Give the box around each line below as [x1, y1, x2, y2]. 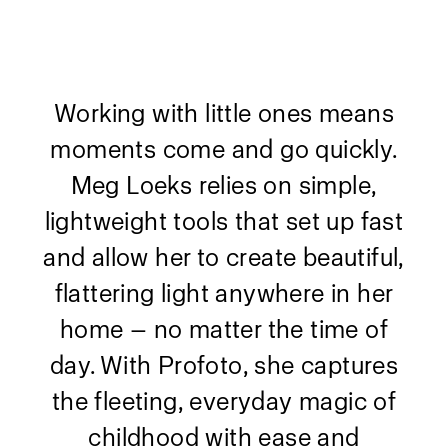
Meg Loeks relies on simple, [70, 171, 378, 200]
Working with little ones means [54, 99, 394, 128]
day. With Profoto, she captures [49, 351, 399, 380]
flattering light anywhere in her [54, 279, 394, 308]
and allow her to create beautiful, [43, 243, 405, 272]
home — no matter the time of [59, 315, 389, 344]
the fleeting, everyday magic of [51, 387, 397, 416]
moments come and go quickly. [50, 135, 398, 164]
